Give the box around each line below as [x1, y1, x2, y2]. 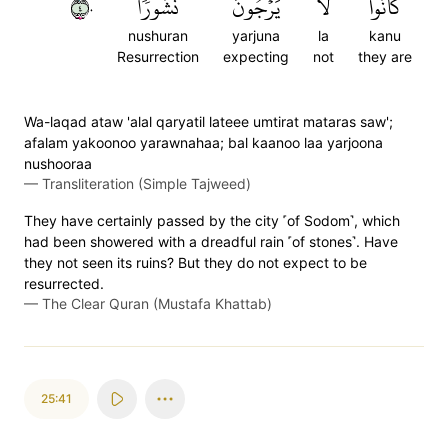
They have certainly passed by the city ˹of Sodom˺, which [24, 212, 400, 229]
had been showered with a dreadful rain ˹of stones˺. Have [24, 233, 398, 250]
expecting [223, 48, 289, 65]
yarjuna [232, 27, 280, 44]
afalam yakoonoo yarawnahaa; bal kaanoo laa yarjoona [24, 134, 383, 151]
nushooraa [24, 155, 92, 172]
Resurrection [117, 48, 199, 65]
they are [358, 48, 412, 65]
